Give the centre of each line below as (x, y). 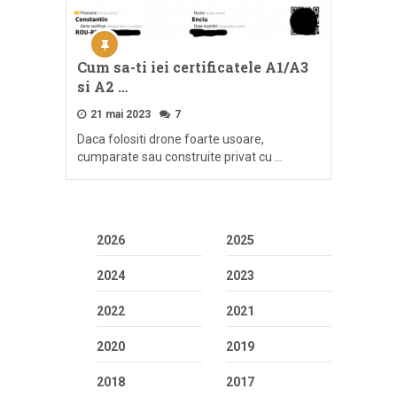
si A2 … (102, 86)
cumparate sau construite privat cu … (180, 156)
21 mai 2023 (119, 114)
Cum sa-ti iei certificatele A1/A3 (193, 66)
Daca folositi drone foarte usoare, (171, 139)
